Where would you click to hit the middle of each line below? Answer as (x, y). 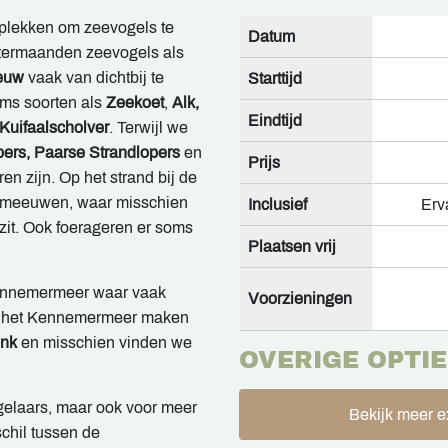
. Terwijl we (148, 128)
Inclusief (277, 205)
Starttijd (275, 79)
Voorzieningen (300, 299)
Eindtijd (275, 121)
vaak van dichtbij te (94, 78)
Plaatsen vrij (292, 247)
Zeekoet (135, 103)
